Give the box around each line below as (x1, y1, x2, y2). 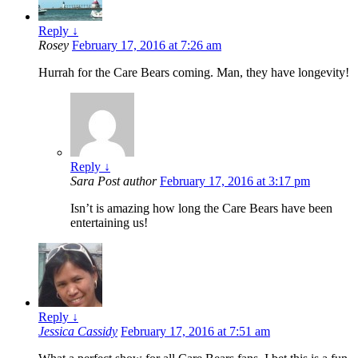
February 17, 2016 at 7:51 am (121, 324, 270, 339)
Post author (97, 174, 157, 189)
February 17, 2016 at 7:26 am (72, 38, 221, 53)
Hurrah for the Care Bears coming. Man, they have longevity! (38, 66, 349, 80)
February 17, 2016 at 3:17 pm (160, 174, 310, 189)
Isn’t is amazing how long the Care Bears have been (70, 201, 332, 216)
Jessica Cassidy (38, 324, 117, 339)
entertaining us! (70, 216, 148, 230)
